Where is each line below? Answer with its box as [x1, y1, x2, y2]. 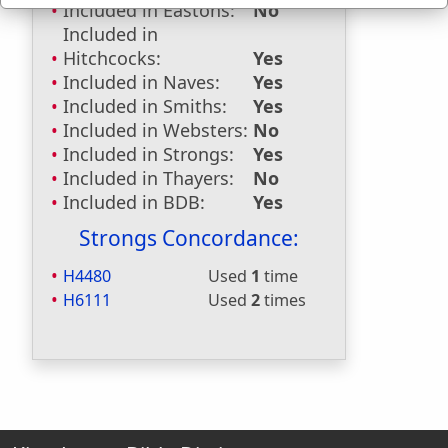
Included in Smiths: [63, 94, 227, 118]
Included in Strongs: [63, 142, 234, 166]
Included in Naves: [63, 70, 220, 94]
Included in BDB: [63, 190, 205, 214]
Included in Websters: [63, 118, 248, 142]
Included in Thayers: [63, 166, 234, 190]
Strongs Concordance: [79, 224, 299, 252]
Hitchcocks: [63, 46, 161, 70]
